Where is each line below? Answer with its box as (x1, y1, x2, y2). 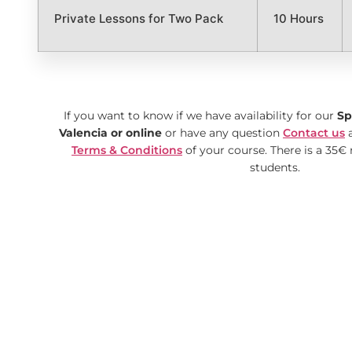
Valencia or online (59, 125, 162, 140)
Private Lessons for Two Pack (54, 10, 223, 26)
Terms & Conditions (71, 142, 182, 157)
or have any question (162, 125, 280, 140)
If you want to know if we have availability (64, 108, 293, 123)
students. (250, 159, 300, 174)
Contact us (283, 125, 345, 140)
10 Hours (273, 10, 324, 26)
